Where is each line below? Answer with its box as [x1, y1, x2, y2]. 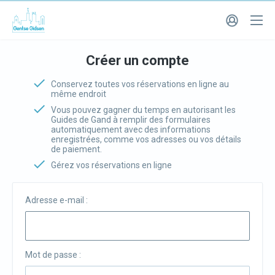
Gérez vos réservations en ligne [51, 160, 172, 170]
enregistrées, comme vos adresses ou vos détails [51, 134, 241, 144]
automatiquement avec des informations [51, 125, 211, 134]
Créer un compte [86, 53, 189, 68]
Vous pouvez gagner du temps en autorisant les [51, 105, 236, 115]
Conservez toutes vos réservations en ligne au [51, 79, 229, 89]
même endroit [51, 89, 106, 99]
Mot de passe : [25, 250, 81, 260]
